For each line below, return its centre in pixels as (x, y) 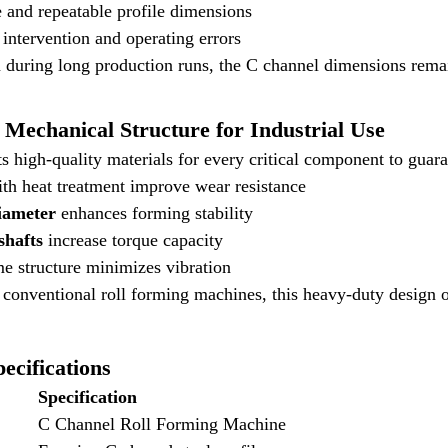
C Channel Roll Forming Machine (162, 424)
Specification (88, 397)
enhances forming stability (155, 213)
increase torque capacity (133, 240)
